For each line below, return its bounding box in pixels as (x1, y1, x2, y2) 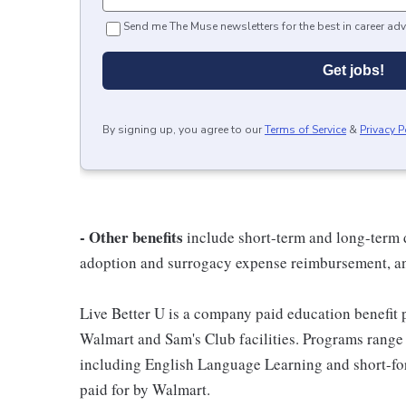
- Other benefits (80, 225, 183, 248)
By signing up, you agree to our (102, 121, 262, 137)
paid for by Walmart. (80, 378, 210, 400)
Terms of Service (265, 121, 346, 137)
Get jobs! (323, 62, 384, 78)
